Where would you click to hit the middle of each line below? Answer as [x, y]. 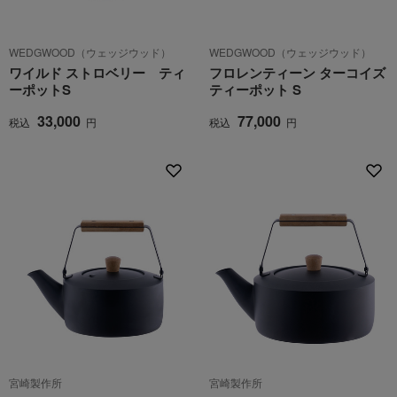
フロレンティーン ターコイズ [297, 73]
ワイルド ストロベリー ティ [97, 73]
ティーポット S [255, 90]
